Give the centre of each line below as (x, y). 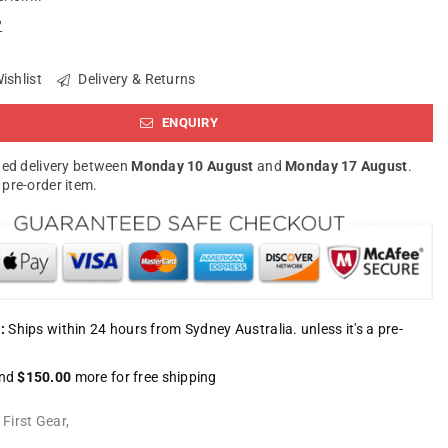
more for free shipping (144, 376)
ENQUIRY (188, 122)
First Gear (34, 420)
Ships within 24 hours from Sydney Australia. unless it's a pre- (204, 328)
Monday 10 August (192, 166)
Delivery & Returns (135, 79)
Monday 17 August (346, 166)
